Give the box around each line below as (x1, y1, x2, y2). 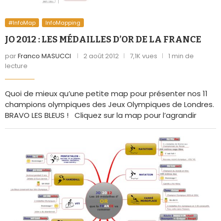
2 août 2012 (83, 51, 119, 61)
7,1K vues (130, 51, 157, 61)
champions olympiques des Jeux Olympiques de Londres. (5, 99, 214, 110)
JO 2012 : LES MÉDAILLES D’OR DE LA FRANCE (5, 34, 201, 45)
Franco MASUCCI (18, 51, 71, 61)
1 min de (168, 51, 194, 61)
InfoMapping (45, 18, 80, 27)
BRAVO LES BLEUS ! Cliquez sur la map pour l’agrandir (5, 110, 196, 120)
